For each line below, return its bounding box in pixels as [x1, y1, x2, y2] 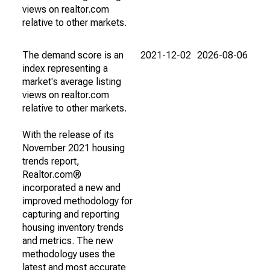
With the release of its [22, 129, 114, 140]
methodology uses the [22, 248, 115, 260]
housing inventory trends [22, 222, 124, 233]
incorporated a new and [22, 182, 121, 193]
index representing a [22, 63, 108, 74]
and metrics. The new [22, 235, 113, 246]
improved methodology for [22, 195, 133, 207]
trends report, [22, 155, 80, 167]
